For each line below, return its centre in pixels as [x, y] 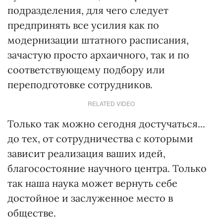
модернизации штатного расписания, [98, 40]
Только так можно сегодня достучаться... [106, 124]
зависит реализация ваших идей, [86, 153]
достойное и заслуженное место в [90, 198]
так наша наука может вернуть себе [92, 183]
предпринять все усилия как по [83, 25]
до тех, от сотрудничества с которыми [100, 139]
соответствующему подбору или [86, 70]
